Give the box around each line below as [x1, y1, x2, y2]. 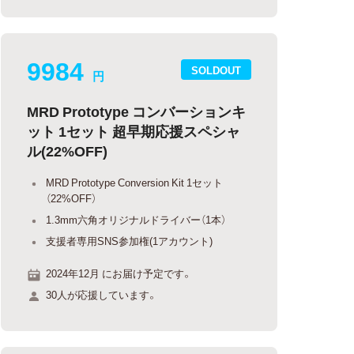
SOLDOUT [191, 62, 241, 77]
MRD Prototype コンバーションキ [27, 100, 247, 122]
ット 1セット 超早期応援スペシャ [27, 120, 241, 141]
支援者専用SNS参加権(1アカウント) [46, 233, 213, 248]
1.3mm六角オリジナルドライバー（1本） [46, 211, 227, 227]
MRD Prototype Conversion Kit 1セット [46, 175, 224, 190]
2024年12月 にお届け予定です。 [46, 265, 193, 281]
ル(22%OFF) [27, 140, 108, 161]
